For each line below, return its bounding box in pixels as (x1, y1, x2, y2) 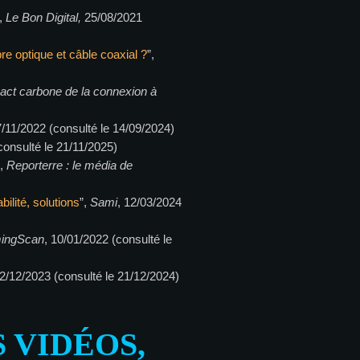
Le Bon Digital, (6, 10, 85, 24)
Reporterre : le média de (6, 157, 133, 172)
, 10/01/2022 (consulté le (44, 231, 173, 246)
